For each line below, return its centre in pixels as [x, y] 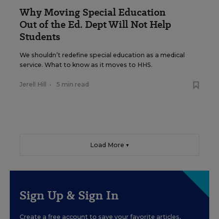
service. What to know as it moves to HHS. [86, 65]
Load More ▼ [109, 145]
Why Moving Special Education [93, 12]
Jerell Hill [33, 85]
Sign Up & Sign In [69, 196]
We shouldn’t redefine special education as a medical [102, 55]
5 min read [73, 85]
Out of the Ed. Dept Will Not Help [95, 25]
